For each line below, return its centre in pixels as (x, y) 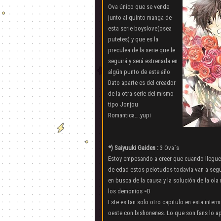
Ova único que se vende (139, 7)
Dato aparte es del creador (142, 83)
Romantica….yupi (129, 115)
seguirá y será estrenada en (143, 61)
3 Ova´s (169, 148)
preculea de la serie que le (142, 50)
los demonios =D (129, 191)
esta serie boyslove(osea (140, 29)
